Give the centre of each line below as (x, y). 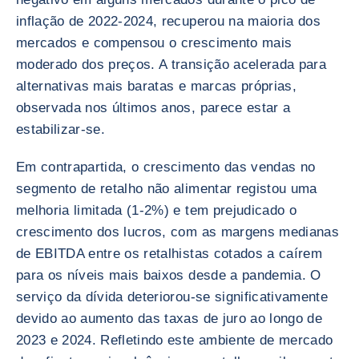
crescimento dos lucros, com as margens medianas (177, 232)
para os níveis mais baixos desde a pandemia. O (169, 275)
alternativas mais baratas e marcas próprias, (156, 86)
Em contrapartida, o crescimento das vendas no (166, 167)
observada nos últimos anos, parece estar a (153, 108)
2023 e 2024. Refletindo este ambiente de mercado (175, 340)
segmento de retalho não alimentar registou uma (167, 189)
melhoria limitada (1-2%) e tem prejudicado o (156, 210)
